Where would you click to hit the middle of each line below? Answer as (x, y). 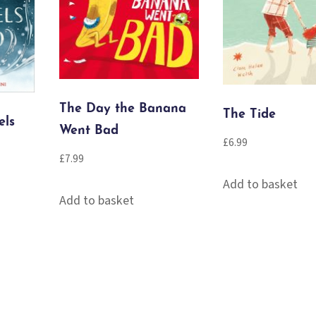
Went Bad (89, 131)
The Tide (249, 115)
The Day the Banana (122, 109)
